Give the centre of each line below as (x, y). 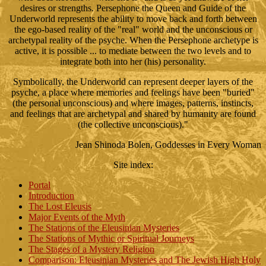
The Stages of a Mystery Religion (91, 249)
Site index (132, 165)
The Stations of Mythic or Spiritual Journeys (111, 238)
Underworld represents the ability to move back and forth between (133, 19)
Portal (39, 185)
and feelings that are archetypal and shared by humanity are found (133, 114)
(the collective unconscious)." (133, 124)
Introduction (51, 196)
